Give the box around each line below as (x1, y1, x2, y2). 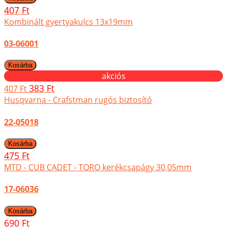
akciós (101, 70, 126, 82)
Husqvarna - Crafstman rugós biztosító (4, 94, 152, 106)
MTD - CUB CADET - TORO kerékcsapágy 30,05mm (4, 162, 192, 173)
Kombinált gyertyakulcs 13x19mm (4, 16, 133, 27)
